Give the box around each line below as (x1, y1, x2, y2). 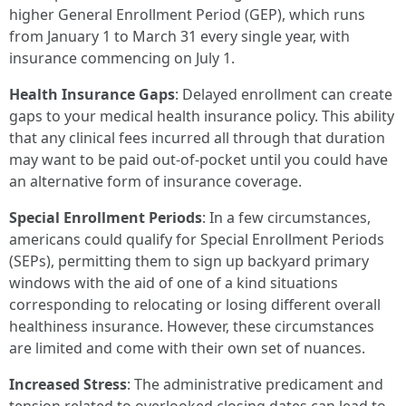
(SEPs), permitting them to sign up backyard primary (9, 251, 369, 271)
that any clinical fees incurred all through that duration (9, 128, 385, 148)
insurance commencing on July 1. (9, 48, 235, 68)
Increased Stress (9, 374, 127, 394)
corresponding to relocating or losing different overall (9, 295, 381, 314)
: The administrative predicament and (127, 374, 383, 394)
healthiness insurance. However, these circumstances (9, 316, 374, 336)
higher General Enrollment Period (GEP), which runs (9, 5, 365, 24)
